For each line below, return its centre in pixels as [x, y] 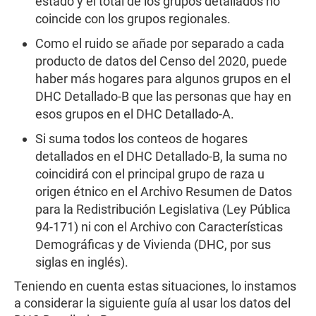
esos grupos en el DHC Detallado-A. [135, 114]
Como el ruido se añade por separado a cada [160, 43]
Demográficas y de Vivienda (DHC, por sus [153, 244]
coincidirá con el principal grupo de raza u [150, 174]
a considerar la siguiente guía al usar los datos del [152, 303]
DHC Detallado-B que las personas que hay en [163, 96]
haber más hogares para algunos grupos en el [163, 79]
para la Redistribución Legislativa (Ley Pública [163, 209]
